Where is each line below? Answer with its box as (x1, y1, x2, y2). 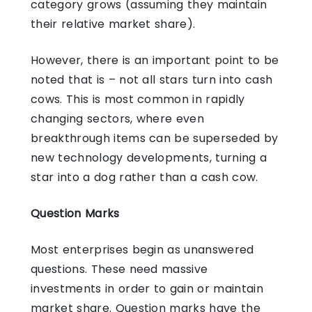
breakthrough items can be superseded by (31, 130, 279, 146)
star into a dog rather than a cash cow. (31, 169, 258, 185)
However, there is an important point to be (31, 52, 279, 68)
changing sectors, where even (31, 110, 205, 127)
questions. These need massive (31, 260, 208, 277)
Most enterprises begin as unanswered (31, 241, 254, 258)
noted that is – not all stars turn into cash (31, 71, 273, 88)
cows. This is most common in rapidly (31, 91, 245, 107)
